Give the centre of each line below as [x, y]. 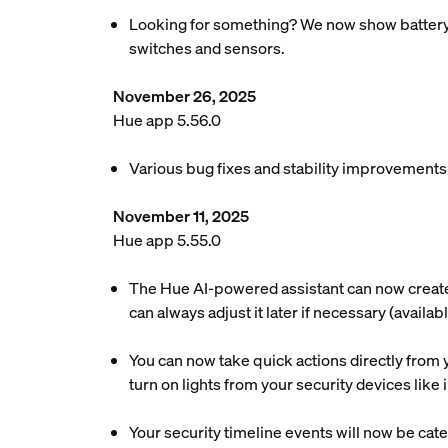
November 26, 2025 [184, 96]
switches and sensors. [206, 48]
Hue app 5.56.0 [166, 120]
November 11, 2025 [180, 216]
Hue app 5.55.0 [166, 240]
